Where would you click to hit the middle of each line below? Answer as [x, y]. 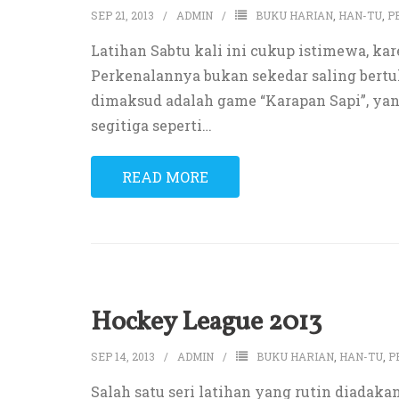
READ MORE [165, 177]
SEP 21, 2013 [122, 16]
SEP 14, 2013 [123, 357]
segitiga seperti [147, 126]
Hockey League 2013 [207, 323]
